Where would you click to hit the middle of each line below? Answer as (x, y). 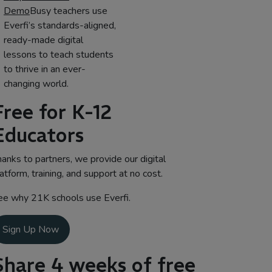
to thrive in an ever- (45, 69)
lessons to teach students (59, 55)
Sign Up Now (31, 229)
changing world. (36, 84)
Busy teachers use (69, 11)
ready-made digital (43, 40)
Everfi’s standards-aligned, (60, 25)
